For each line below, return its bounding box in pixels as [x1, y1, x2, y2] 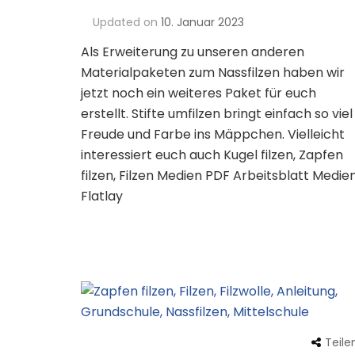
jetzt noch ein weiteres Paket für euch [81, 84, 316, 103]
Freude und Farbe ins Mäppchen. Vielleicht [81, 125, 345, 144]
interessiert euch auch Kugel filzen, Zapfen [81, 146, 343, 165]
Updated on [93, 14, 161, 31]
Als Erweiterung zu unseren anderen [81, 43, 304, 62]
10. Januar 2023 [161, 14, 244, 31]
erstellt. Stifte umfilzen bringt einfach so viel [81, 105, 353, 124]
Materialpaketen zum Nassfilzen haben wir [81, 63, 345, 82]
